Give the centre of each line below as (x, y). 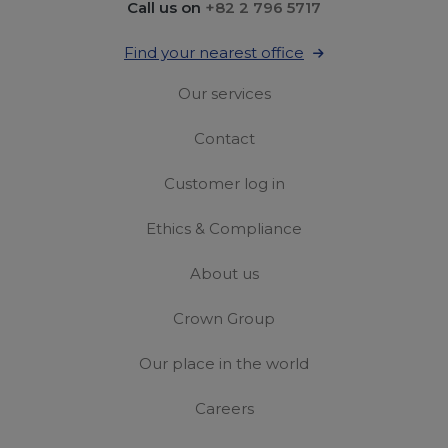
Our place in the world (224, 363)
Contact (224, 138)
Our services (224, 93)
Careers (224, 408)
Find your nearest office (214, 52)
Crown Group (224, 318)
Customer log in (224, 183)
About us (224, 273)
